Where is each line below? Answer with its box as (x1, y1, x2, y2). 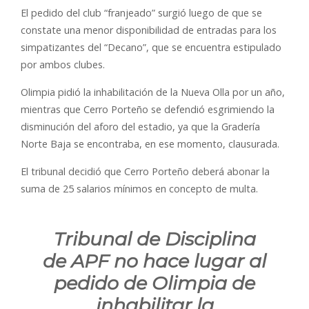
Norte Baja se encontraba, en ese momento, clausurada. (21, 137, 279, 151)
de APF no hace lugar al (43, 250, 266, 273)
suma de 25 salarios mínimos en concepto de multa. (21, 182, 258, 196)
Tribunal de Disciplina (53, 228, 256, 251)
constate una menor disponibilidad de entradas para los (21, 23, 277, 37)
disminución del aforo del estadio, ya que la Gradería (21, 120, 260, 134)
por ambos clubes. (21, 58, 105, 72)
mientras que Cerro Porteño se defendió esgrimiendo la (21, 103, 275, 117)
